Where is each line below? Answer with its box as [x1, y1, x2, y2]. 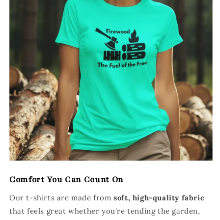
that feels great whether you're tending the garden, [9, 206, 200, 216]
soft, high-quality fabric [113, 192, 205, 202]
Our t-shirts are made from [9, 192, 114, 202]
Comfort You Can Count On [9, 173, 124, 185]
